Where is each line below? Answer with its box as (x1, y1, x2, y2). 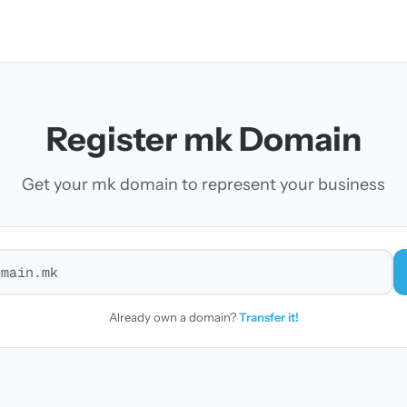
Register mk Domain (45, 119, 362, 159)
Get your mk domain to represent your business (22, 174, 385, 194)
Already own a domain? (108, 310, 239, 324)
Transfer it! (238, 310, 299, 324)
